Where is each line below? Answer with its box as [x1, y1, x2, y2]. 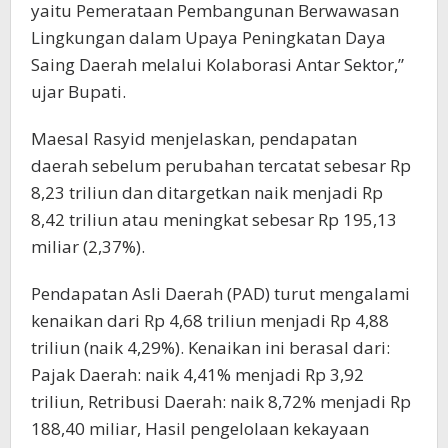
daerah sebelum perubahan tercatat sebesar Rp [31, 154, 411, 178]
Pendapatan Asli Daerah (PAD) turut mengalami [31, 282, 410, 306]
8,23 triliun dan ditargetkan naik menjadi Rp [31, 181, 383, 205]
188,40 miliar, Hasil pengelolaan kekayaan [31, 417, 369, 441]
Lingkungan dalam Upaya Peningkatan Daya [31, 26, 386, 50]
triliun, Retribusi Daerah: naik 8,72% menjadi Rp [31, 390, 411, 414]
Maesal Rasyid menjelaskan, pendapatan [31, 127, 357, 151]
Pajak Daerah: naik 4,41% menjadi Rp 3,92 [31, 363, 364, 387]
